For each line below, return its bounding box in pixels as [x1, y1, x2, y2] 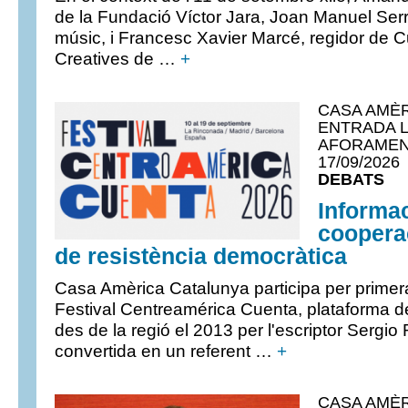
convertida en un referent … [55, 342, 277, 361]
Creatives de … [55, 49, 180, 68]
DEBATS [318, 170, 384, 189]
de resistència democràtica [55, 244, 347, 269]
